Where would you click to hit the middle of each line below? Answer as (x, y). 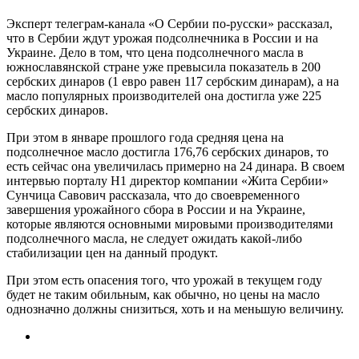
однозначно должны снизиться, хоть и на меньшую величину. (175, 309)
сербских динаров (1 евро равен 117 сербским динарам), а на (173, 81)
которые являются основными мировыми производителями (170, 224)
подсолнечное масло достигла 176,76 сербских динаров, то (167, 151)
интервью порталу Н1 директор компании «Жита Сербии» (167, 180)
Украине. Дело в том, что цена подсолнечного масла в (155, 52)
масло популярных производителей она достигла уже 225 (164, 95)
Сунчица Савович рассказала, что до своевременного (153, 195)
